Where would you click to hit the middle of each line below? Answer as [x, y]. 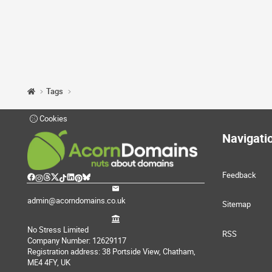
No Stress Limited [58, 230]
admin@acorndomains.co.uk [76, 200]
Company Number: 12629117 [77, 241]
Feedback [239, 175]
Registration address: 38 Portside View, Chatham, [111, 252]
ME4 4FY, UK [49, 263]
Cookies [53, 119]
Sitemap [236, 204]
